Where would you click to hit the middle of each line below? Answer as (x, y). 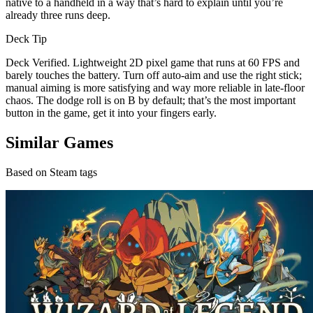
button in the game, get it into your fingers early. (111, 112)
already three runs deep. (58, 15)
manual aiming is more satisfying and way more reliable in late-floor (155, 87)
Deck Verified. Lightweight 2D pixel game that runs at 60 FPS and (153, 62)
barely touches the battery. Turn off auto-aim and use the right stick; (154, 75)
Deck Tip (26, 38)
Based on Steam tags (51, 172)
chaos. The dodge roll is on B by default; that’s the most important (151, 100)
